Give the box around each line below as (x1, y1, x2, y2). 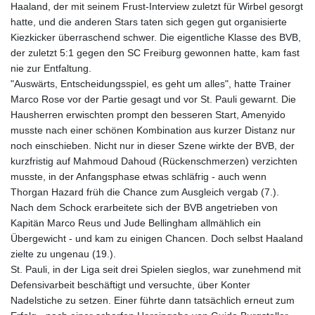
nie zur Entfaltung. (11, 63, 91, 75)
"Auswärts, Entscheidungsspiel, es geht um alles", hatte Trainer (11, 78, 291, 90)
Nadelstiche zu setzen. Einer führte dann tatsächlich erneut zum (11, 295, 295, 307)
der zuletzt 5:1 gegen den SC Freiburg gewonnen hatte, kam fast (11, 47, 300, 59)
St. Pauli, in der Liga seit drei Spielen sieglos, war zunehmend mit (11, 264, 301, 276)
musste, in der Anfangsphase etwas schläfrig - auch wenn (11, 171, 266, 183)
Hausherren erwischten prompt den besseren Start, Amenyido (11, 109, 285, 121)
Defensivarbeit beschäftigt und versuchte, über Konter (11, 279, 250, 291)
